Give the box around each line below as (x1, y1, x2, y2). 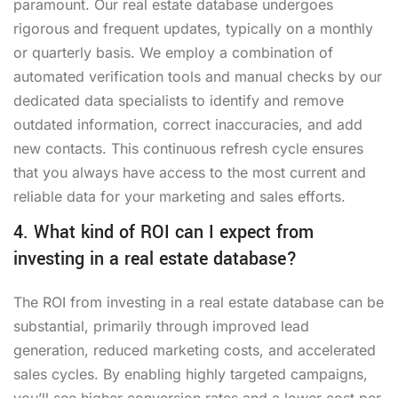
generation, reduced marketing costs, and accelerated (13, 340, 376, 359)
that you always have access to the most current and (13, 163, 366, 181)
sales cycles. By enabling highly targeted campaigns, (13, 364, 368, 383)
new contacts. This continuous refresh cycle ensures (13, 139, 363, 157)
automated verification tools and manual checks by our (13, 67, 382, 85)
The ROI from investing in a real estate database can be (13, 292, 384, 311)
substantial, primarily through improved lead (13, 316, 309, 335)
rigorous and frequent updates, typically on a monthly (13, 19, 373, 37)
